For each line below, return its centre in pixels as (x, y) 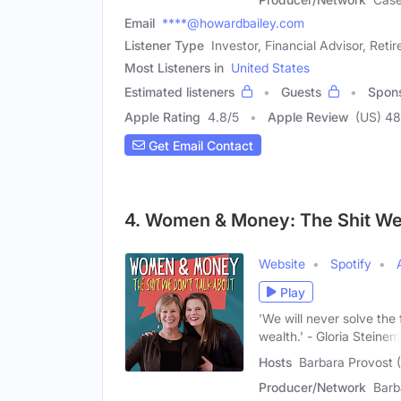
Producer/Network (312, 388)
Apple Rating (162, 117)
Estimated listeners (179, 92)
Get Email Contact (199, 145)
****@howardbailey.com (233, 23)
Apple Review (308, 117)
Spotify (351, 264)
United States (270, 68)
